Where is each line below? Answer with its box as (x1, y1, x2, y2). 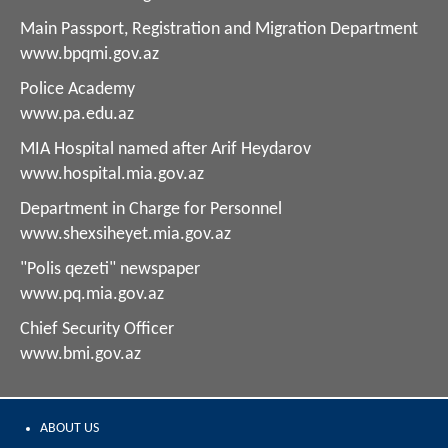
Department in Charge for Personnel (20, 199, 282, 219)
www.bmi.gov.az (20, 344, 141, 364)
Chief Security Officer (20, 319, 174, 339)
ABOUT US (40, 420, 99, 436)
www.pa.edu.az (20, 104, 134, 124)
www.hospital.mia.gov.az (20, 164, 204, 184)
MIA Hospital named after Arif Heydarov (20, 139, 311, 159)
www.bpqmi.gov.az (20, 44, 159, 64)
